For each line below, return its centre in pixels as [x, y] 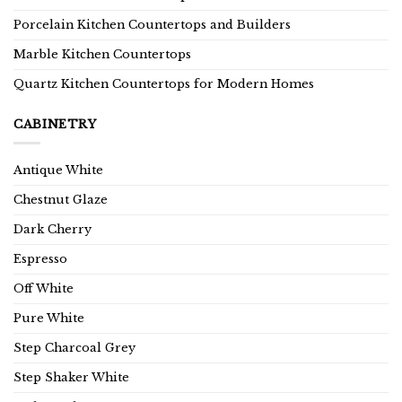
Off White [44, 288]
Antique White [58, 170]
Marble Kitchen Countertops [102, 55]
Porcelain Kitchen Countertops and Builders [152, 25]
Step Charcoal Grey [74, 347]
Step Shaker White [71, 377]
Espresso [40, 258]
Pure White [49, 318]
